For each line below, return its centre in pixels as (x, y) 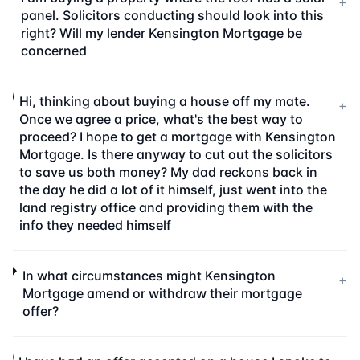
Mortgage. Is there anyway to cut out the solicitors (176, 154)
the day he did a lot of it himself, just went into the (173, 190)
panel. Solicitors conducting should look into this (172, 15)
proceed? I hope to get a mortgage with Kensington (177, 137)
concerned (53, 51)
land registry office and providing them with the (166, 207)
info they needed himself (95, 225)
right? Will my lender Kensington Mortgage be (161, 33)
